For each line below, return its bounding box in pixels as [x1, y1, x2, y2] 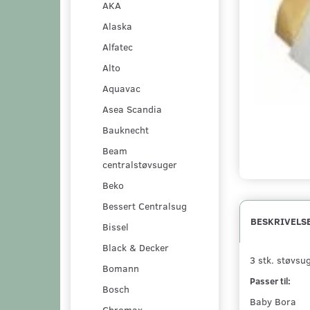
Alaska [102, 19, 132, 33]
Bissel [102, 219, 129, 233]
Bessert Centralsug [102, 199, 187, 212]
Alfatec [102, 39, 133, 53]
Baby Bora [249, 294, 296, 308]
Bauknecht [102, 122, 149, 136]
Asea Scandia [102, 102, 162, 116]
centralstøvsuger [102, 157, 177, 171]
